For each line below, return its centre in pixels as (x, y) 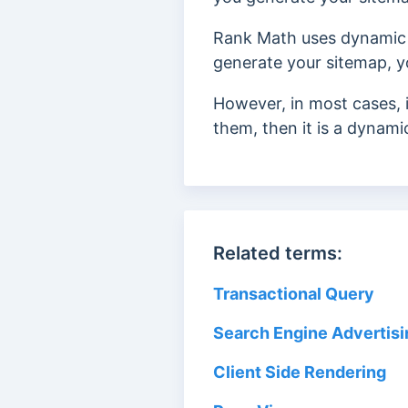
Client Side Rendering (300, 372)
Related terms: (278, 253)
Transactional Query (294, 294)
